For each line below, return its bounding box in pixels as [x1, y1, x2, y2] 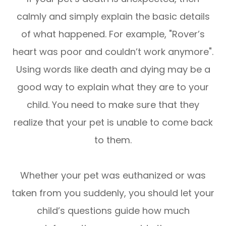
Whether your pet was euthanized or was [20, 168, 206, 182]
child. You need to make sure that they [27, 98, 199, 111]
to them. [94, 133, 132, 146]
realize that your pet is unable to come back [13, 116, 213, 129]
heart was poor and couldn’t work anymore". [13, 45, 213, 58]
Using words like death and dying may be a [16, 63, 210, 76]
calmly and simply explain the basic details [16, 10, 210, 23]
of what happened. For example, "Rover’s [21, 27, 205, 40]
